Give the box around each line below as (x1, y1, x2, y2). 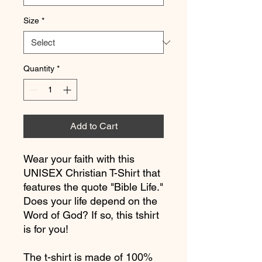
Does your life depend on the (23, 195, 157, 207)
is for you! (23, 223, 71, 235)
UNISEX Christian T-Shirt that (23, 167, 160, 179)
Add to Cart (70, 120, 118, 132)
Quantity (23, 64, 54, 73)
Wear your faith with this (23, 153, 135, 165)
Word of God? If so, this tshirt (23, 209, 159, 221)
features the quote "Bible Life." (23, 181, 163, 193)
